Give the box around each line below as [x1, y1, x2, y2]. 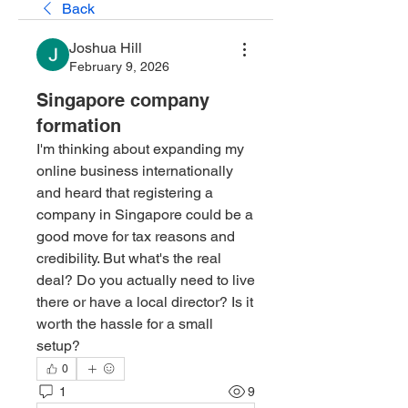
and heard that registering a [36, 184, 213, 201]
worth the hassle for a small [36, 315, 213, 332]
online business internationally [36, 162, 233, 179]
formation [36, 115, 121, 137]
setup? [36, 337, 80, 354]
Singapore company [36, 89, 209, 111]
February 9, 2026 [69, 59, 169, 74]
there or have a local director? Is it [36, 293, 253, 311]
